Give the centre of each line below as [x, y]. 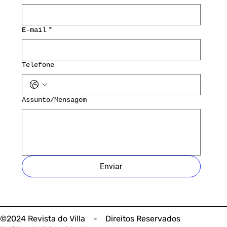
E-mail [34, 30]
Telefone [38, 65]
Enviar [111, 167]
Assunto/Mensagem [54, 100]
